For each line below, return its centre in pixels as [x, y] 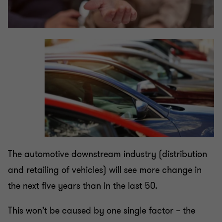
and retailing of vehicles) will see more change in [105, 170]
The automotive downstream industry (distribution [108, 154]
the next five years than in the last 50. [83, 186]
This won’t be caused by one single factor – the [102, 211]
